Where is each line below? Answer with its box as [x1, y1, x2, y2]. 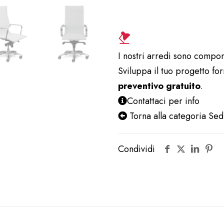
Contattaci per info [127, 94, 199, 107]
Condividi [118, 142, 155, 155]
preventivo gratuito [118, 79, 200, 92]
